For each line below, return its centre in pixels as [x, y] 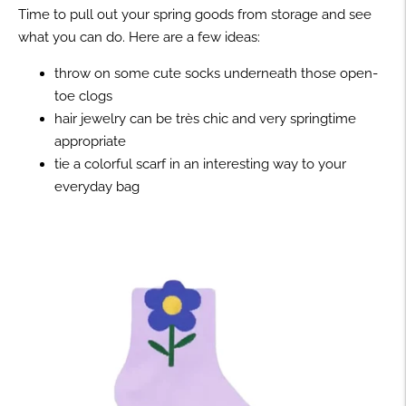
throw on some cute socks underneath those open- [216, 73]
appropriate [90, 141]
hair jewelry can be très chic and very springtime [205, 118]
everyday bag [102, 186]
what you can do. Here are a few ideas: [139, 37]
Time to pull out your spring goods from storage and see [195, 14]
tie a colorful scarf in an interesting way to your [200, 164]
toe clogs [83, 96]
